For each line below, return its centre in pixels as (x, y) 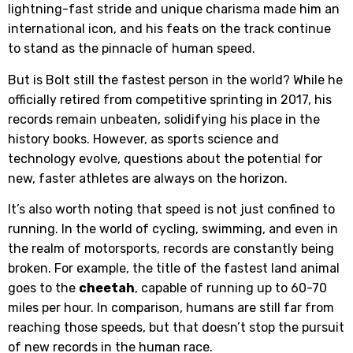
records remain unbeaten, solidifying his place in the (164, 119)
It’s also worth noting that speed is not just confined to (171, 210)
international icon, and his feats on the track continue (169, 29)
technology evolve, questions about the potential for (165, 158)
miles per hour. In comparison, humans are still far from (171, 308)
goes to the (43, 288)
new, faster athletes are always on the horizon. (148, 178)
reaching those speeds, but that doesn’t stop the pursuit (176, 328)
